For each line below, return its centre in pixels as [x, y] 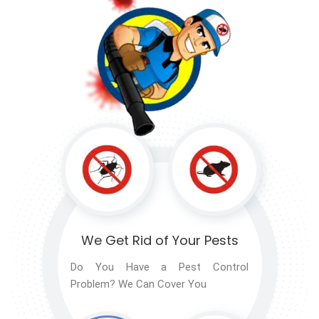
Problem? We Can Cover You [138, 284]
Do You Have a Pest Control [159, 267]
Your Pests [203, 240]
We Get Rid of [125, 240]
